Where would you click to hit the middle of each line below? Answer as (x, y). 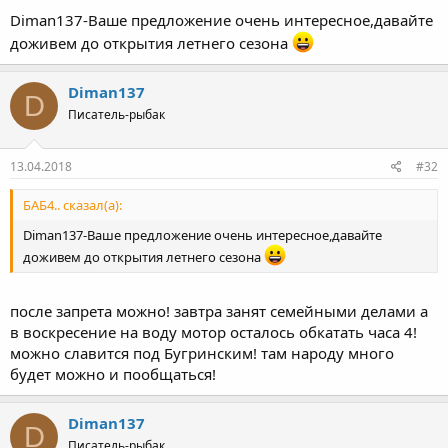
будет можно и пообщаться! (113, 374)
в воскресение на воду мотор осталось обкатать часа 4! (213, 332)
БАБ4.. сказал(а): (72, 204)
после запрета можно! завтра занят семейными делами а (219, 311)
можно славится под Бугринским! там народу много (202, 353)
